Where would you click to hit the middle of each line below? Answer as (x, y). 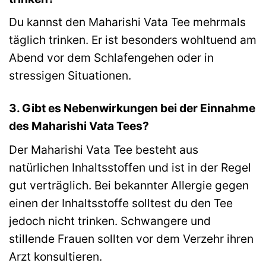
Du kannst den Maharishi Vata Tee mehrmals (127, 22)
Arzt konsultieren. (56, 256)
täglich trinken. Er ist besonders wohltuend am (133, 40)
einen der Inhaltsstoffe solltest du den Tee (121, 203)
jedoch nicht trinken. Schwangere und (110, 221)
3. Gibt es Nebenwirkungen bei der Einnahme (132, 108)
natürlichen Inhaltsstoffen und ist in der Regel (130, 167)
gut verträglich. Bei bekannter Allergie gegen (129, 185)
